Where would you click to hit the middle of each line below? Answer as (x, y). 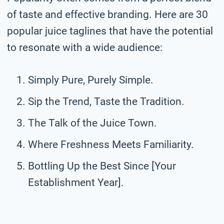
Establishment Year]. (76, 182)
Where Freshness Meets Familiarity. (111, 144)
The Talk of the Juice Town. (92, 123)
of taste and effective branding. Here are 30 (107, 14)
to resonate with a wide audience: (85, 47)
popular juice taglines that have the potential (110, 31)
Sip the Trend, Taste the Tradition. (106, 101)
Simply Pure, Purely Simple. (91, 80)
